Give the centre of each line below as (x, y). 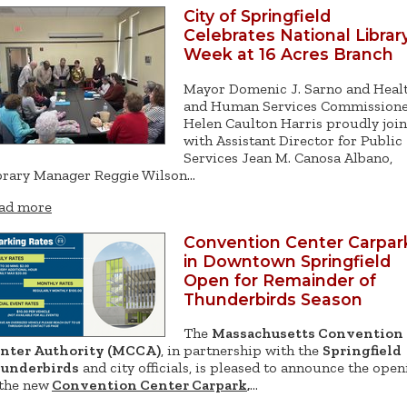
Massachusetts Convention (308, 333)
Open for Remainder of (280, 280)
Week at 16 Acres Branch (288, 55)
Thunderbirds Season (273, 299)
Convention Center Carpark (149, 385)
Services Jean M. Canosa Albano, (288, 157)
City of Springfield (257, 16)
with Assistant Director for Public (293, 140)
